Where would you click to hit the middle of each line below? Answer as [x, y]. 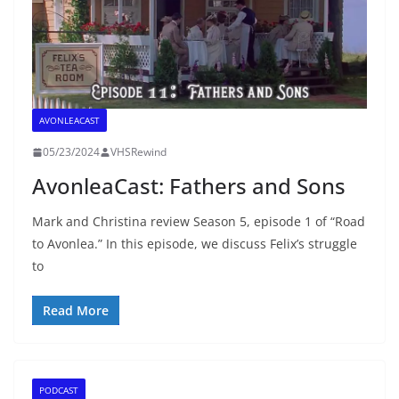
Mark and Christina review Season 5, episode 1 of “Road [199, 222]
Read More [76, 311]
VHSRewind [138, 152]
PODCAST [59, 391]
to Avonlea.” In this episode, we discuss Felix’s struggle [195, 244]
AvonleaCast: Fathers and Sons [189, 186]
